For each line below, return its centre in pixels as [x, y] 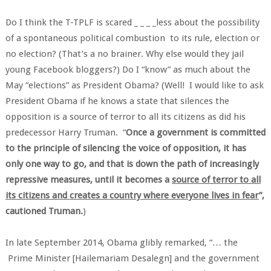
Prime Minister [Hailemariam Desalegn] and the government [132, 258]
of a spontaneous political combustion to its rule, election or [132, 38]
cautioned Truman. [44, 211]
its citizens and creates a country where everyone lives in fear [132, 195]
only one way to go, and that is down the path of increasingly [132, 164]
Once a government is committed [195, 132]
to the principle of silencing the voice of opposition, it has [126, 148]
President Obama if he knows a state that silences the [117, 101]
